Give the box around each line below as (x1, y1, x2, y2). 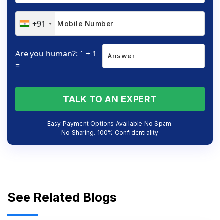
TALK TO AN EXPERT (63, 93, 157, 104)
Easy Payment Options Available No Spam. (47, 119, 173, 127)
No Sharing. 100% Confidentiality (61, 128, 159, 136)
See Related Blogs (7, 190, 117, 205)
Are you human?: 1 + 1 (15, 48, 97, 59)
